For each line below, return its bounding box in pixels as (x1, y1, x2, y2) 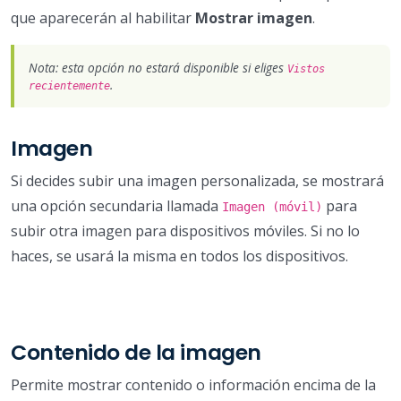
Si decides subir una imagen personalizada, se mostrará (11, 170, 384, 191)
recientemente (29, 79, 110, 92)
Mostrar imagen (195, 7, 312, 28)
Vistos (287, 62, 325, 75)
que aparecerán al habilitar (11, 7, 195, 28)
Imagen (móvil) (222, 199, 322, 214)
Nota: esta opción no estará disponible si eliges (29, 58, 287, 76)
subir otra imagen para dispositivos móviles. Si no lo (11, 220, 360, 241)
